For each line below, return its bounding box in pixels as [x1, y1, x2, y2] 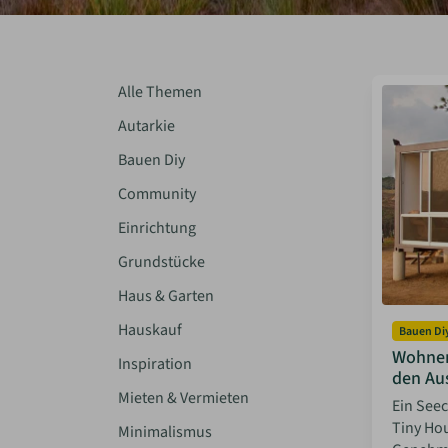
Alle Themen [118, 81, 202, 103]
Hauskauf [118, 319, 182, 341]
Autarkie [118, 115, 175, 137]
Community [118, 183, 196, 205]
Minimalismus [118, 421, 212, 443]
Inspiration [118, 353, 192, 375]
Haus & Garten [118, 285, 214, 307]
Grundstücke [118, 251, 205, 273]
